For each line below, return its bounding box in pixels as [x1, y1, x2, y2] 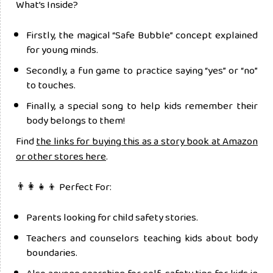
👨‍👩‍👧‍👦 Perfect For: [16, 177, 112, 196]
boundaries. [26, 243, 77, 262]
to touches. [26, 76, 76, 94]
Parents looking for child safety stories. [26, 208, 198, 227]
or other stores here [16, 147, 106, 166]
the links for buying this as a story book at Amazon [36, 132, 258, 151]
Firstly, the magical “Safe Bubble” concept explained [26, 26, 258, 44]
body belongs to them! [26, 111, 125, 130]
